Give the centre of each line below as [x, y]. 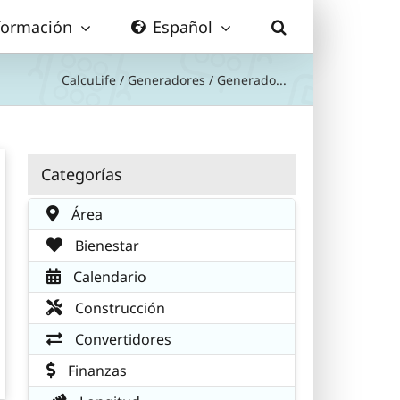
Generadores [167, 79]
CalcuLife [89, 79]
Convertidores [121, 339]
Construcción [118, 308]
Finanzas [96, 370]
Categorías [82, 174]
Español [183, 26]
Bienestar [105, 245]
